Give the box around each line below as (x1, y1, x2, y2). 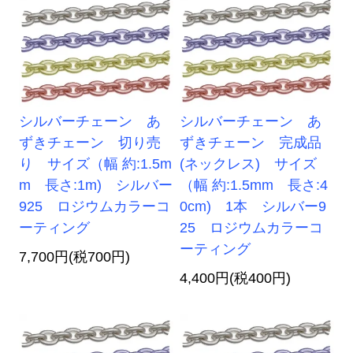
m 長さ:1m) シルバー (19, 177, 173, 194)
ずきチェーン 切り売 (19, 135, 162, 151)
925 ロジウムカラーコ (19, 199, 171, 215)
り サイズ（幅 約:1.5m (19, 156, 173, 173)
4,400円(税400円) (180, 270, 292, 287)
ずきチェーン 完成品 (180, 135, 322, 151)
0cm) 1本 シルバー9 (180, 199, 327, 215)
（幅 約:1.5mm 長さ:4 (180, 177, 329, 194)
